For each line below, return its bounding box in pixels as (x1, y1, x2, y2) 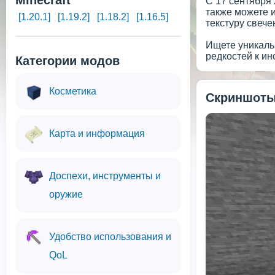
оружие (49, 189, 83, 199)
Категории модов (15, 54, 120, 68)
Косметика (49, 86, 96, 96)
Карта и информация (49, 128, 145, 139)
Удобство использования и (49, 231, 171, 242)
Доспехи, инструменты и (49, 171, 161, 181)
